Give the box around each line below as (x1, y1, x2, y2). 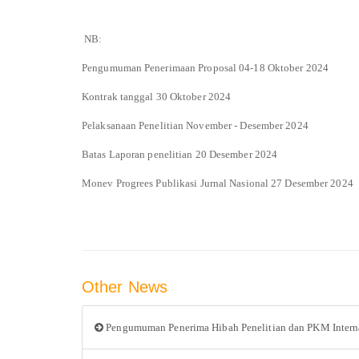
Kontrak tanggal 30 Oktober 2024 (82, 90, 232, 103)
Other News (82, 278, 167, 296)
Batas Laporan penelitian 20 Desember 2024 (82, 147, 278, 160)
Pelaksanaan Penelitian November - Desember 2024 (82, 119, 309, 131)
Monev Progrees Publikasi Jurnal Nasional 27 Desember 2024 (82, 176, 353, 189)
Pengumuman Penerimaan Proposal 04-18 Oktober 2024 (82, 61, 329, 74)
